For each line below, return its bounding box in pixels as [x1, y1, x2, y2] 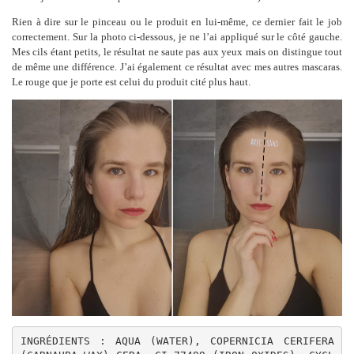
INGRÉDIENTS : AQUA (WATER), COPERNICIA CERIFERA [20, 335, 334, 348]
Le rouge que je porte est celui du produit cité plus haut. [12, 75, 250, 88]
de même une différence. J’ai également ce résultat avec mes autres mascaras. [12, 60, 342, 73]
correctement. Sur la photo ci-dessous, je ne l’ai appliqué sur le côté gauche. [12, 30, 342, 43]
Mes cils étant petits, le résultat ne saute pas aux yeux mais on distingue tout [12, 45, 342, 58]
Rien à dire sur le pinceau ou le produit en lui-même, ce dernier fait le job [12, 15, 342, 28]
